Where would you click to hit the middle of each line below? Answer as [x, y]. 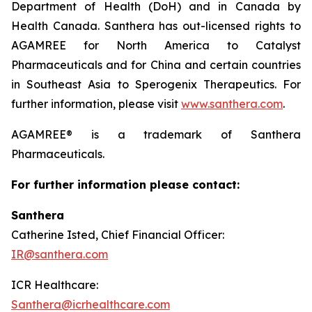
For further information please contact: [125, 185]
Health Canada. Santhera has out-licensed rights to [156, 26]
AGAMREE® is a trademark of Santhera [156, 134]
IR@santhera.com [60, 254]
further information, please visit [96, 104]
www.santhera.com [232, 104]
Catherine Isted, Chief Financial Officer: [118, 235]
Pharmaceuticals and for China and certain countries [156, 65]
